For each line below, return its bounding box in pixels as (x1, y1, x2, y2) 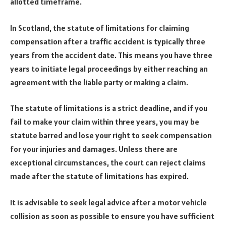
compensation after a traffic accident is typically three (10, 36, 205, 46)
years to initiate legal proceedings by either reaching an (10, 63, 208, 74)
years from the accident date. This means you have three (10, 49, 212, 60)
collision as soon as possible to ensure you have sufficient (10, 211, 214, 221)
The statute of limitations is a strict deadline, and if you (10, 103, 207, 114)
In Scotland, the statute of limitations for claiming (10, 22, 189, 33)
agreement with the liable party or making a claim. (10, 77, 188, 87)
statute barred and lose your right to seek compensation (10, 130, 212, 141)
